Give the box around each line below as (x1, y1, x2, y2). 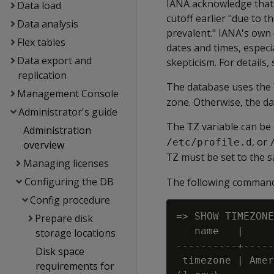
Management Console (17, 87, 119, 100)
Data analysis (17, 17, 78, 31)
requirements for (35, 259, 114, 273)
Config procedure (30, 193, 111, 207)
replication (17, 68, 67, 82)
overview (23, 138, 65, 152)
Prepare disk (34, 212, 93, 225)
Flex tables (17, 35, 65, 49)
